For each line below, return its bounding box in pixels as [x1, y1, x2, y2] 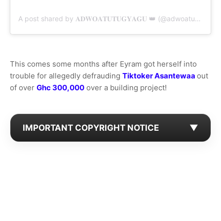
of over [10, 83, 37, 93]
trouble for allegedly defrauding [10, 71, 122, 81]
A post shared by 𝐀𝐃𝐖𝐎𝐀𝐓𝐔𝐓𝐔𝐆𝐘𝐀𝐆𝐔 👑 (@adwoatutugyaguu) [195, 14, 201, 23]
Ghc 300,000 [37, 83, 84, 93]
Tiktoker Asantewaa [122, 71, 197, 81]
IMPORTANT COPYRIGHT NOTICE [23, 123, 159, 133]
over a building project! [84, 83, 167, 93]
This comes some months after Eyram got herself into [10, 59, 197, 69]
